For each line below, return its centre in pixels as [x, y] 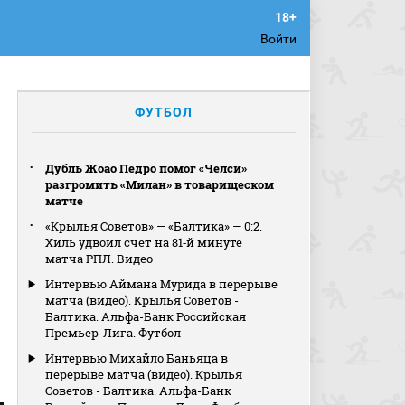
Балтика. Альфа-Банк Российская [146, 316]
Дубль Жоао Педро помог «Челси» [146, 168]
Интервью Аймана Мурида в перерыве [162, 284]
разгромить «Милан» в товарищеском [160, 184]
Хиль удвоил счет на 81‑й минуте [144, 242]
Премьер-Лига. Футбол [113, 333]
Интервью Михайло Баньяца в [137, 358]
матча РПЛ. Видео [99, 259]
